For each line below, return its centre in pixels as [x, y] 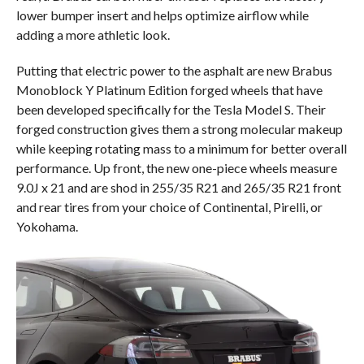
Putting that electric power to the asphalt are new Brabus [174, 70]
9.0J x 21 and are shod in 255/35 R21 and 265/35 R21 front [178, 187]
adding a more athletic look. [93, 34]
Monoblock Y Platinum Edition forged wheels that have [169, 89]
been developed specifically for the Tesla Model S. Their [171, 109]
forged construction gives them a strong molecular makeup [179, 128]
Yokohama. [47, 226]
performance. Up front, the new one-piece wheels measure [176, 167]
